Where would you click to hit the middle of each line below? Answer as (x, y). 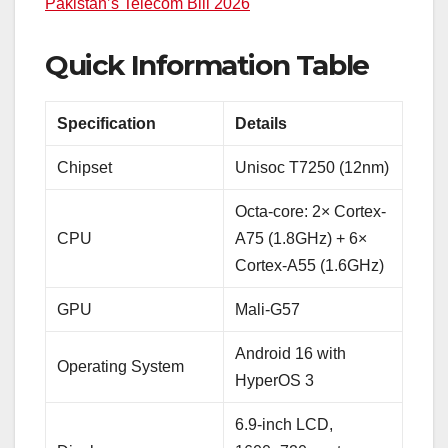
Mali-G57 (268, 310)
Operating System (121, 367)
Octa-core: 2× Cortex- (311, 212)
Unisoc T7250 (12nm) (312, 168)
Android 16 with (291, 354)
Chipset (85, 168)
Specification (107, 124)
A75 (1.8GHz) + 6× (301, 239)
